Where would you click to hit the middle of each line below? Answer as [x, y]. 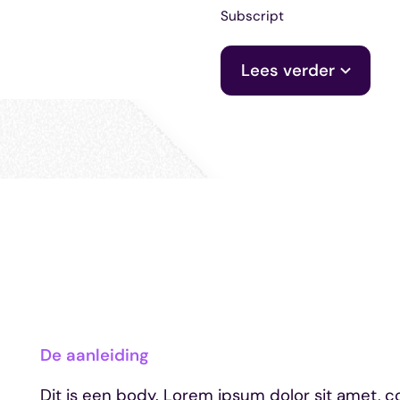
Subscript [252, 17]
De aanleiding [95, 355]
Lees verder [288, 70]
